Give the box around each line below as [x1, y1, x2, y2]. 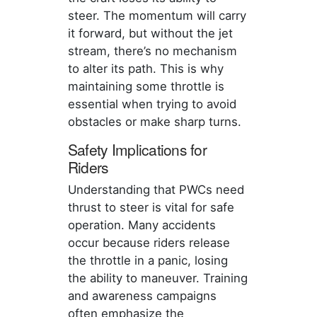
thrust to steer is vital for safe [67, 200, 234, 215]
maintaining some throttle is [67, 79, 224, 94]
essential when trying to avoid [67, 97, 236, 112]
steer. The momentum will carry [67, 8, 246, 23]
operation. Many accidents [67, 218, 216, 233]
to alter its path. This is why [67, 62, 224, 76]
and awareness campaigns [67, 289, 217, 304]
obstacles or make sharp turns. [67, 115, 241, 129]
